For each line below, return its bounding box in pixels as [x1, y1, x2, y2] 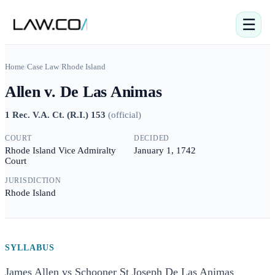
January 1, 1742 [134, 145, 196, 155]
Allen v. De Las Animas [5, 83, 162, 101]
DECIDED [134, 134, 170, 142]
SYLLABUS [5, 243, 55, 252]
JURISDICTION [5, 176, 61, 185]
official [111, 110, 138, 120]
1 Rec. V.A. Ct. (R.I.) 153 [5, 110, 106, 120]
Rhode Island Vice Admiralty [5, 145, 116, 155]
